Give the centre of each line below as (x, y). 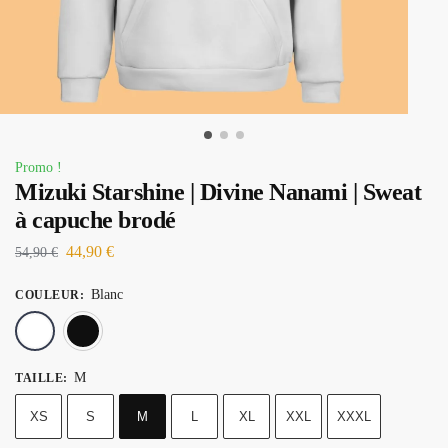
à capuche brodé (95, 220)
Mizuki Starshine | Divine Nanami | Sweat (218, 192)
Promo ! (38, 167)
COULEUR (47, 294)
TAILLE (39, 377)
